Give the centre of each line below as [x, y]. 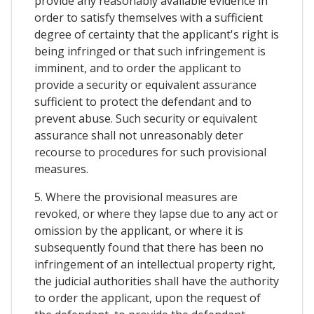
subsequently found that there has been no [149, 247]
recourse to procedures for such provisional [150, 152]
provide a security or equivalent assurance [145, 84]
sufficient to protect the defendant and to [143, 101]
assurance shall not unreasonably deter [139, 135]
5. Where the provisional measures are [136, 197]
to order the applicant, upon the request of [148, 298]
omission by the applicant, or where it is [139, 230]
